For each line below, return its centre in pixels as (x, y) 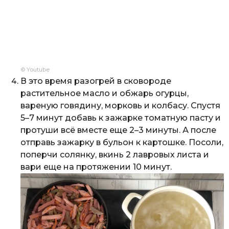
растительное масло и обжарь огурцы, (105, 94)
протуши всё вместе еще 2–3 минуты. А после (118, 130)
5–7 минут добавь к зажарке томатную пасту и (121, 118)
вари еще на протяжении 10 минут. (96, 167)
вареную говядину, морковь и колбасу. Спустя (120, 106)
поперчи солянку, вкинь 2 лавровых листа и (115, 155)
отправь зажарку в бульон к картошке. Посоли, (122, 143)
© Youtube (35, 70)
